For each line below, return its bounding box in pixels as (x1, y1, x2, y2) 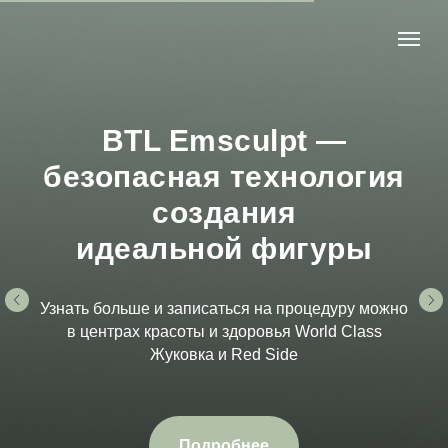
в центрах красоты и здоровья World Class (66, 323, 382, 340)
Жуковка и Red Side (150, 346, 298, 363)
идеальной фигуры (76, 232, 372, 265)
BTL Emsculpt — (101, 124, 347, 157)
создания (152, 196, 296, 229)
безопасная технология (43, 160, 405, 193)
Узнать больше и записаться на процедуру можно (40, 300, 408, 317)
